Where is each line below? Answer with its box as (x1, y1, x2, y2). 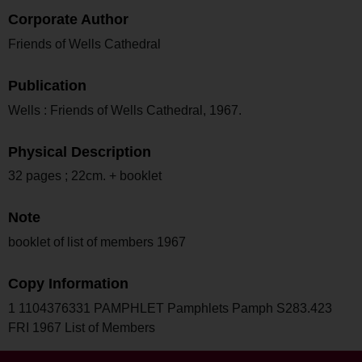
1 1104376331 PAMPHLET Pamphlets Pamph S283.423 (8, 301, 332, 315)
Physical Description (8, 143, 151, 160)
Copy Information (8, 275, 128, 292)
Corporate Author (8, 11, 128, 28)
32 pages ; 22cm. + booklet (8, 169, 162, 183)
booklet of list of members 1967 (8, 235, 186, 250)
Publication (8, 77, 86, 94)
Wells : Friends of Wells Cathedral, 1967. (8, 103, 242, 117)
